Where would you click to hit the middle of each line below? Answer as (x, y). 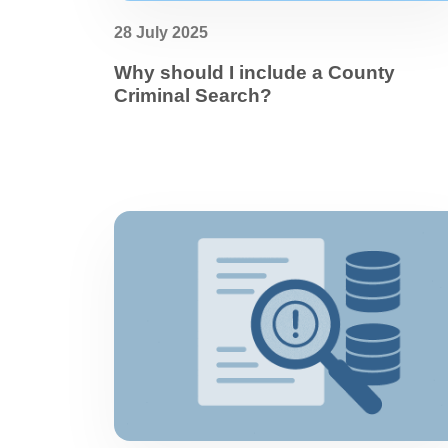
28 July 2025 (161, 32)
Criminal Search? (193, 95)
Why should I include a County (254, 72)
